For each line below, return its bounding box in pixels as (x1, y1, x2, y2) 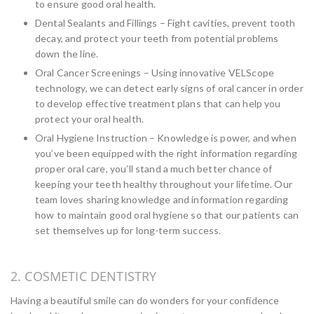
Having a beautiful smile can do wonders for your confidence (11, 294, 280, 306)
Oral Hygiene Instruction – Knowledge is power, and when (35, 132, 296, 144)
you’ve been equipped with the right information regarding (35, 147, 298, 159)
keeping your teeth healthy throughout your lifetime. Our (35, 178, 292, 190)
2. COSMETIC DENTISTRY (11, 268, 157, 285)
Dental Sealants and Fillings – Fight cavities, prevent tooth (35, 17, 296, 29)
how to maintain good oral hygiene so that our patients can (35, 209, 299, 221)
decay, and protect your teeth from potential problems (35, 32, 279, 44)
